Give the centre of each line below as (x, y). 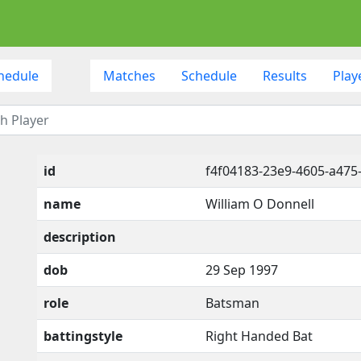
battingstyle (83, 336)
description (80, 237)
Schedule (209, 75)
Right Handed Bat (259, 336)
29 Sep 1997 (242, 270)
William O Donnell (260, 203)
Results (284, 75)
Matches (129, 75)
